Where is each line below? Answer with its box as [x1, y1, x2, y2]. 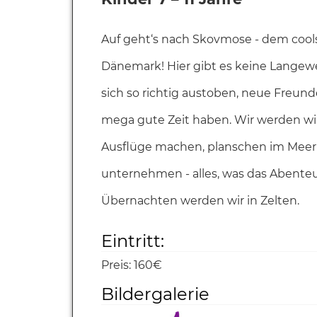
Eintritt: [101, 231, 164, 251]
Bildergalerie [101, 284, 209, 304]
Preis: [101, 258, 131, 272]
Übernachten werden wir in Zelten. [101, 194, 299, 207]
